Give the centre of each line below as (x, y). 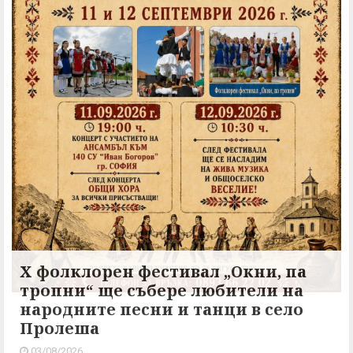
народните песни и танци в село (162, 310)
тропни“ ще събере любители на (162, 291)
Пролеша (59, 329)
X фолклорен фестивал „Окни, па (163, 272)
